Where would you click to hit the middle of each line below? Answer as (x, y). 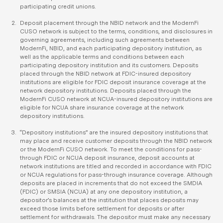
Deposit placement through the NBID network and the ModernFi (109, 23)
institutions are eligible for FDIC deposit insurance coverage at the (113, 82)
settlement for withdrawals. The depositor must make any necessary (115, 217)
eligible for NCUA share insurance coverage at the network (102, 108)
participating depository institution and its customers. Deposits (109, 65)
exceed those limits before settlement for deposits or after (102, 209)
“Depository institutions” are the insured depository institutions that (114, 132)
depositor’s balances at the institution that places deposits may (109, 200)
